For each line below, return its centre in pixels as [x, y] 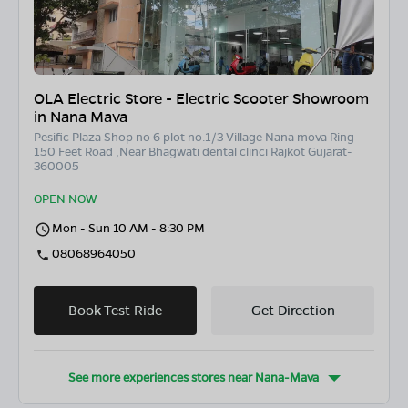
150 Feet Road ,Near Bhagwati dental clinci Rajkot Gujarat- [193, 151]
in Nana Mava [81, 117]
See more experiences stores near [161, 377]
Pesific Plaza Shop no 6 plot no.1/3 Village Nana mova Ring [194, 137]
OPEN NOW [65, 199]
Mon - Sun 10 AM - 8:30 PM [128, 228]
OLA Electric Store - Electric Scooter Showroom [201, 98]
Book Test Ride [115, 310]
